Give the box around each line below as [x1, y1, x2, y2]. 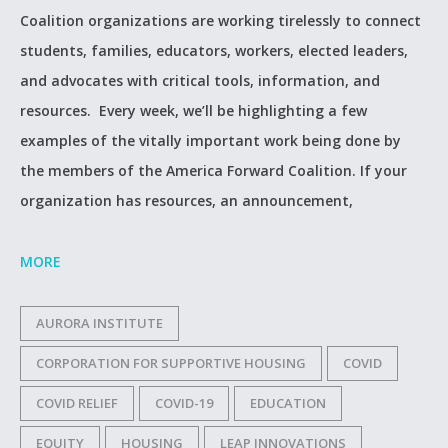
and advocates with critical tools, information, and [20, 71, 380, 90]
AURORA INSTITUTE [36, 314, 163, 332]
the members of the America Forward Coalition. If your [20, 161, 407, 180]
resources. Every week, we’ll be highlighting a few [20, 101, 367, 120]
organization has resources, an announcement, [20, 191, 353, 210]
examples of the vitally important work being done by [20, 131, 401, 150]
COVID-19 [155, 394, 213, 412]
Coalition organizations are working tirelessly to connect [20, 11, 421, 30]
